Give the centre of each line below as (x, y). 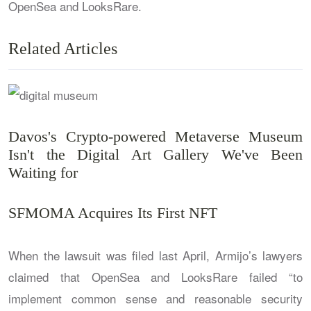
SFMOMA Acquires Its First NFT (113, 212)
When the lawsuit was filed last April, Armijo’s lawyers (155, 255)
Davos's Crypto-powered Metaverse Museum (155, 136)
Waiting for (43, 172)
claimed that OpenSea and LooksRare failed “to (155, 276)
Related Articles (63, 48)
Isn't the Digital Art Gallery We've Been (155, 154)
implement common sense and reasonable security (155, 298)
